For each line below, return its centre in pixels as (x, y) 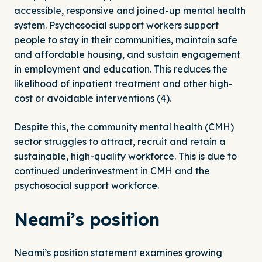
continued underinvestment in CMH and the (112, 171)
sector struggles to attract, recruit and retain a (120, 142)
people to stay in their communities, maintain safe (126, 40)
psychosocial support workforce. (87, 186)
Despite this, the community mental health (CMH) (124, 127)
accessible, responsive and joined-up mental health (130, 11)
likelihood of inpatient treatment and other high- (123, 84)
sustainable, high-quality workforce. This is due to (125, 156)
